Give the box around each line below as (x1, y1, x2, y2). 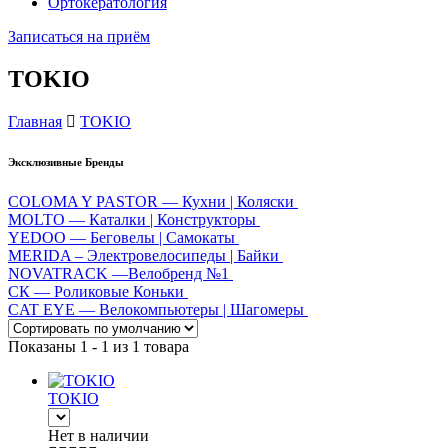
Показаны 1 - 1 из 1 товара (8, 337, 189, 355)
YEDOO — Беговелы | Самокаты (8, 228, 235, 246)
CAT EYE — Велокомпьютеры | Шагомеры (8, 300, 304, 318)
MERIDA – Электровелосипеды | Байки (8, 246, 279, 264)
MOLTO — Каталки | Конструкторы (8, 210, 256, 228)
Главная (8, 112, 62, 130)
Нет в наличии (48, 426, 149, 444)
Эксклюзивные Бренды (8, 155, 124, 168)
